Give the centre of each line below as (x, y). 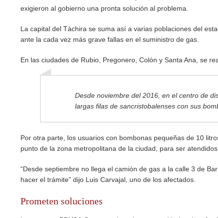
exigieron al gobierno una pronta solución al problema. (104, 8)
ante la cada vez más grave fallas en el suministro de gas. (110, 39)
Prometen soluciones (62, 201)
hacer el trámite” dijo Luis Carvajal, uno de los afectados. (108, 180)
